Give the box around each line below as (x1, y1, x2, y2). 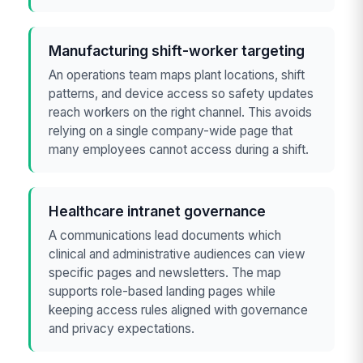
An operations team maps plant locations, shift (49, 66, 305, 83)
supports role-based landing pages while (49, 283, 276, 299)
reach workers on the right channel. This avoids (49, 104, 313, 120)
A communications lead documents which (49, 227, 282, 243)
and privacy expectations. (49, 320, 195, 336)
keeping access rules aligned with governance (49, 301, 309, 318)
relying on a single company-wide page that (49, 122, 293, 139)
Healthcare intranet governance (49, 203, 267, 220)
